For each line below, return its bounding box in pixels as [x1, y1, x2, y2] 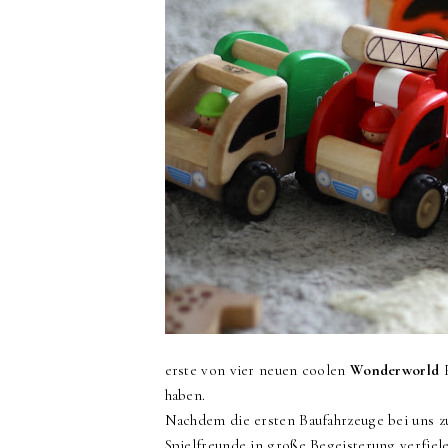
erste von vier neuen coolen [164, 361, 350, 379]
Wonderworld [349, 361, 440, 379]
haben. [164, 386, 210, 404]
